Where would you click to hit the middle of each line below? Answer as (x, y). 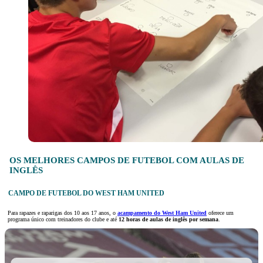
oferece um (220, 213)
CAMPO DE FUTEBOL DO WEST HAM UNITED (86, 193)
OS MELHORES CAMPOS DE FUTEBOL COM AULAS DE (127, 160)
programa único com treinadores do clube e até (63, 220)
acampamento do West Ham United (162, 213)
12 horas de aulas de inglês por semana (168, 220)
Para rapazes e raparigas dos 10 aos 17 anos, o (62, 213)
